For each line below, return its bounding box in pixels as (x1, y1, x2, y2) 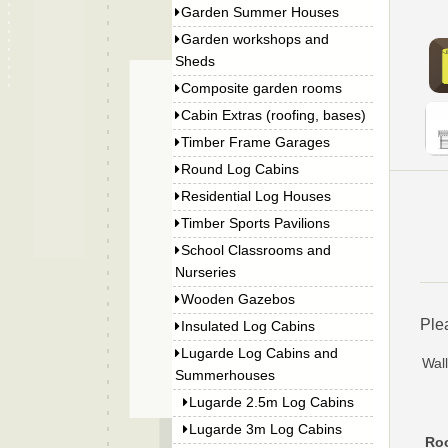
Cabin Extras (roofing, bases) (181, 107, 367, 123)
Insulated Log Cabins (181, 318, 316, 334)
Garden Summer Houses (181, 4, 340, 20)
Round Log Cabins (181, 161, 300, 177)
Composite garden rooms (181, 80, 343, 96)
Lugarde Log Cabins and (181, 345, 339, 361)
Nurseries (175, 264, 237, 280)
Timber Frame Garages (181, 134, 331, 150)
